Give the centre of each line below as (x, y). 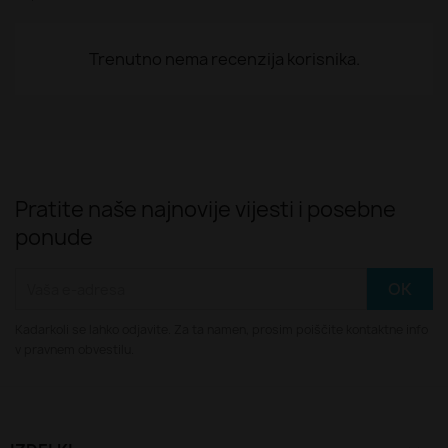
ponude (54, 237)
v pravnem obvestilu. (74, 349)
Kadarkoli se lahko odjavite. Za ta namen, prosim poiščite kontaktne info (221, 329)
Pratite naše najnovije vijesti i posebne (205, 209)
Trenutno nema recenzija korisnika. (224, 59)
